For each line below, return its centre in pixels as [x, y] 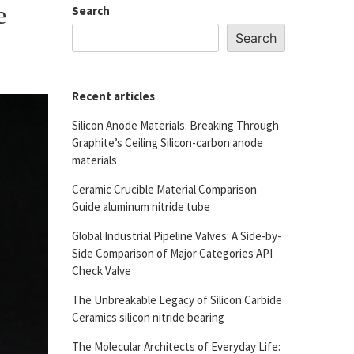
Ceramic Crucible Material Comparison [164, 189]
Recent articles [113, 96]
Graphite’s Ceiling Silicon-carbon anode [168, 143]
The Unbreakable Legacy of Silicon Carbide [177, 300]
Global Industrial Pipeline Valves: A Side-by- [177, 236]
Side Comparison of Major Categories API [172, 253]
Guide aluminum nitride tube [141, 207]
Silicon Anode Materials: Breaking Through [175, 125]
